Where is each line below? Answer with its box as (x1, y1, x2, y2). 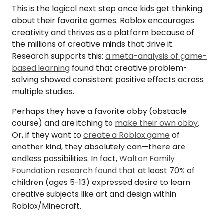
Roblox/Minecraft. (12, 200, 81, 212)
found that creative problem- (70, 62, 187, 74)
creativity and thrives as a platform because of (12, 27, 194, 38)
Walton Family (119, 153, 175, 165)
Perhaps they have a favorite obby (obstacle (12, 106, 187, 117)
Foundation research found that (12, 165, 136, 177)
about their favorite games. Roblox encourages (12, 15, 194, 27)
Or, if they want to (12, 129, 83, 141)
